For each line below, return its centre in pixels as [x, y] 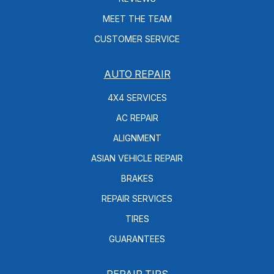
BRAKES [137, 178]
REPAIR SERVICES [137, 198]
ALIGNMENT [137, 138]
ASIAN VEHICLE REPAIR [137, 158]
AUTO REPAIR [137, 74]
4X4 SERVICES [137, 97]
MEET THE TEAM [137, 18]
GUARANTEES [137, 239]
